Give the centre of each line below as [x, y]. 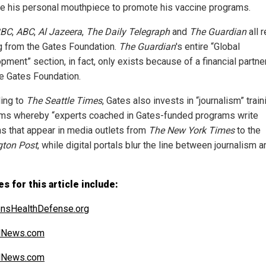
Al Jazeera [60, 31]
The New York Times [191, 130]
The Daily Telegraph [128, 31]
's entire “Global [208, 46]
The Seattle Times [64, 100]
